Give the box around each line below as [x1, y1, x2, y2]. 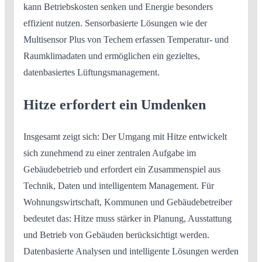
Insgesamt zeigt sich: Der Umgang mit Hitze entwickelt [23, 132, 227, 142]
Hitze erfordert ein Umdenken [23, 97, 206, 113]
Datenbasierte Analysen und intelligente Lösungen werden [23, 246, 239, 257]
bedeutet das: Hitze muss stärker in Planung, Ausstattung [23, 213, 232, 224]
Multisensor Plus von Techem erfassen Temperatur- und [23, 35, 229, 45]
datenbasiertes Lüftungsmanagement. [23, 67, 160, 78]
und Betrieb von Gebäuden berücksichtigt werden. [23, 230, 209, 240]
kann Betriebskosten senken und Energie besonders [23, 2, 213, 12]
